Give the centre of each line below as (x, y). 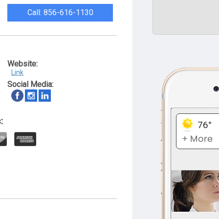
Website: (23, 64)
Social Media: (31, 84)
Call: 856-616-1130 (60, 12)
